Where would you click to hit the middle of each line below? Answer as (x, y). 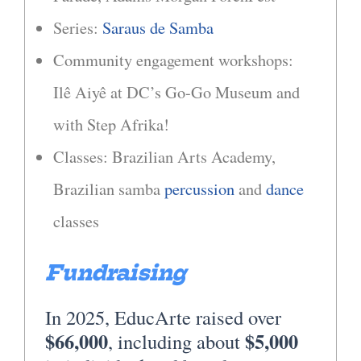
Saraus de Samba (158, 28)
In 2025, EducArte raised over (163, 317)
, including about (176, 342)
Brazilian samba (109, 189)
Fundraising (116, 273)
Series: (78, 28)
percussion (199, 189)
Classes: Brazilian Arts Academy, (164, 157)
